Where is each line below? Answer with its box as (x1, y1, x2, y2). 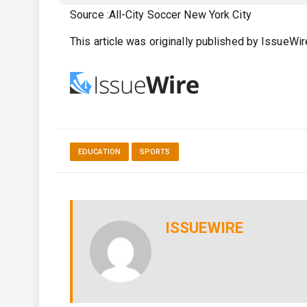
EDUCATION (78, 147, 121, 156)
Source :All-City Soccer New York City (70, 8, 251, 21)
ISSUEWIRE (165, 219, 243, 236)
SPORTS (139, 147, 171, 156)
